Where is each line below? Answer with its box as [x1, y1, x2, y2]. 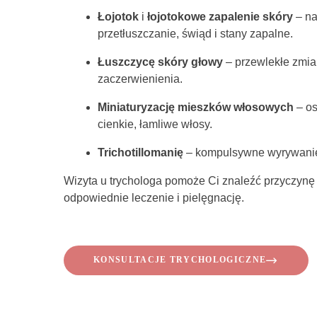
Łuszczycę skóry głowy [98, 56, 223, 68]
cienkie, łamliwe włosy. [98, 118, 212, 130]
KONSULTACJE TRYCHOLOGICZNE [93, 255, 267, 265]
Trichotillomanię [98, 146, 183, 158]
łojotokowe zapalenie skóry [147, 11, 293, 23]
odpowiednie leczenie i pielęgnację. [64, 192, 244, 204]
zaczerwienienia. [98, 73, 183, 85]
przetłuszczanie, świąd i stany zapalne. [98, 28, 293, 40]
